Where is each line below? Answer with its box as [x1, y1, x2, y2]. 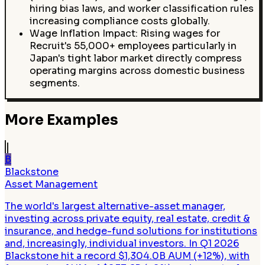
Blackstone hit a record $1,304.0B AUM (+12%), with [5, 250, 250, 262]
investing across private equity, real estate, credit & [5, 212, 250, 225]
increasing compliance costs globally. [29, 14, 210, 27]
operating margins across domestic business [29, 64, 245, 77]
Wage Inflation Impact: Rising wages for [29, 27, 220, 40]
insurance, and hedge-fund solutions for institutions [5, 225, 257, 237]
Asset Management [5, 178, 98, 190]
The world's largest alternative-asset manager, [5, 200, 225, 212]
